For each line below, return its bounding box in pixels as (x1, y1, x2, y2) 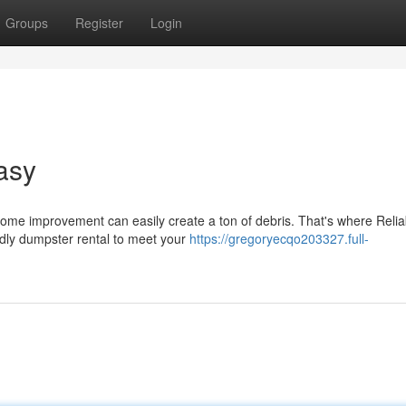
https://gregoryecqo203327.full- (189, 229, 369, 247)
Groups (5, 14, 48, 32)
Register (75, 14, 123, 32)
